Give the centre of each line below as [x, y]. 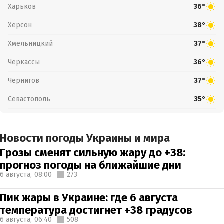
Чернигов [24, 80]
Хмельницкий [30, 43]
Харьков [22, 6]
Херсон [20, 25]
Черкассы [24, 62]
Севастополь [29, 99]
